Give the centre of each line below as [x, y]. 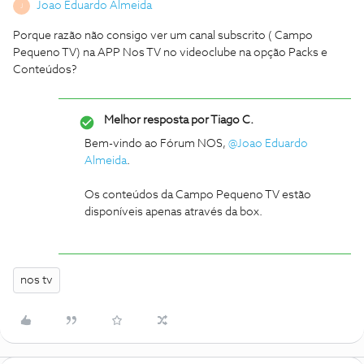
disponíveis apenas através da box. [173, 212]
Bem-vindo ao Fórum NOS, [156, 144]
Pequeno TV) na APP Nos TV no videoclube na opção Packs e [170, 53]
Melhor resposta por [156, 120]
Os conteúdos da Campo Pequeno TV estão [198, 195]
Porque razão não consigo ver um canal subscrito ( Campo [163, 36]
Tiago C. [231, 120]
